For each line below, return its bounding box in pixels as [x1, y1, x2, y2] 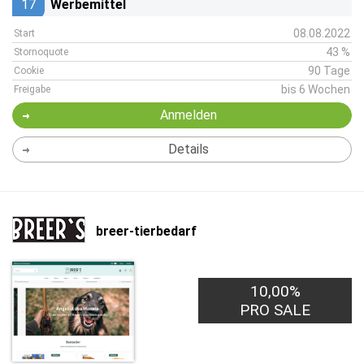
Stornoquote [14, 46, 68, 58]
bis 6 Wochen [281, 83, 350, 96]
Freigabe [14, 84, 50, 95]
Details [167, 141, 209, 157]
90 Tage [308, 64, 350, 77]
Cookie [14, 65, 44, 76]
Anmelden [159, 107, 217, 123]
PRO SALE [240, 301, 311, 319]
